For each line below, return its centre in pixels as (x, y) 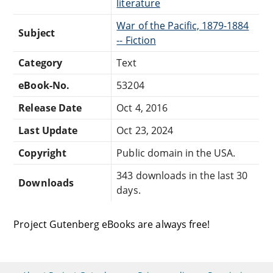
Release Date (50, 108)
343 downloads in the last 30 (182, 176)
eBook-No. (44, 86)
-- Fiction (136, 41)
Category (40, 63)
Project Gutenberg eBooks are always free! (112, 225)
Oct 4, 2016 (142, 108)
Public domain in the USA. (176, 153)
